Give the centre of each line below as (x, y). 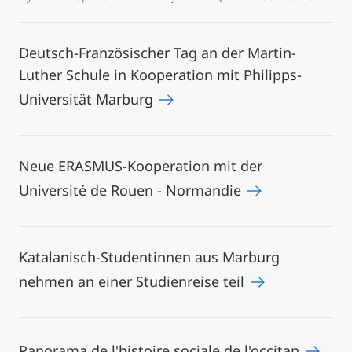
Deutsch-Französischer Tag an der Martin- (158, 53)
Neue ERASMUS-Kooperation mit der (141, 166)
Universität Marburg (88, 99)
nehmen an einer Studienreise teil (134, 281)
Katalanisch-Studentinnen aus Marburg (149, 257)
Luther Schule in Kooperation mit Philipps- (160, 75)
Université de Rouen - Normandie (132, 190)
